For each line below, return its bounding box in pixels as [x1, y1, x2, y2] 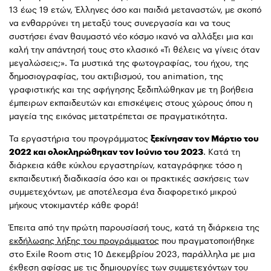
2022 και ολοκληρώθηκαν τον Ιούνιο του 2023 [9, 147, 203, 157]
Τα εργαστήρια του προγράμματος [9, 134, 151, 143]
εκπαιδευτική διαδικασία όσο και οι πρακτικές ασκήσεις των [9, 174, 249, 183]
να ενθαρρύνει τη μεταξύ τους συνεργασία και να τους [9, 18, 230, 28]
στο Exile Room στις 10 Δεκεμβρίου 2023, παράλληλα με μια [9, 249, 255, 259]
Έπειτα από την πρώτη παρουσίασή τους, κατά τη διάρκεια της [9, 223, 260, 232]
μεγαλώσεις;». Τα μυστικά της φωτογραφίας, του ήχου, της [9, 58, 249, 68]
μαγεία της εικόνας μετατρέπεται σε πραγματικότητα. [9, 111, 227, 121]
